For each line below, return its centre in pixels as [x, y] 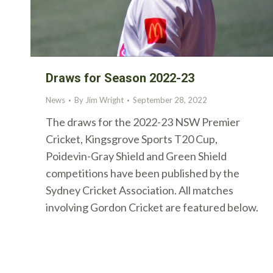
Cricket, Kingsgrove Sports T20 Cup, [132, 139]
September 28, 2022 [170, 100]
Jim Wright [105, 100]
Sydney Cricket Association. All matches [140, 190]
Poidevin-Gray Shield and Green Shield [136, 156]
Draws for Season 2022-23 [120, 78]
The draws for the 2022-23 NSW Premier [143, 122]
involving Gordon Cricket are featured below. [152, 207]
